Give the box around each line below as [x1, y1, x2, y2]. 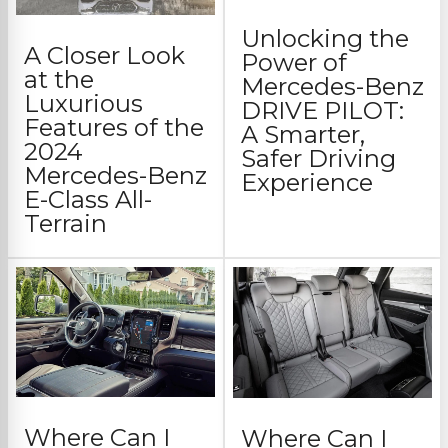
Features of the [24, 113, 204, 143]
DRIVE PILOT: [241, 95, 404, 125]
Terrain [24, 209, 107, 239]
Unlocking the [241, 23, 409, 53]
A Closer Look [24, 41, 185, 71]
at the [24, 65, 94, 95]
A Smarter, [241, 119, 365, 149]
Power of [241, 47, 347, 77]
